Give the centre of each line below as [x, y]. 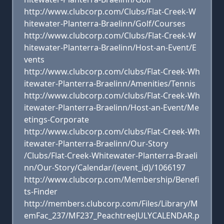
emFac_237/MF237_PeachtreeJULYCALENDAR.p [112, 215]
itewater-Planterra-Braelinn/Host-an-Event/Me [111, 107]
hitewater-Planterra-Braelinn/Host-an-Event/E [110, 47]
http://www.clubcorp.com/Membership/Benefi [112, 179]
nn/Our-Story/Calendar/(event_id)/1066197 [105, 167]
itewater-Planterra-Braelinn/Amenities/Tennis [110, 83]
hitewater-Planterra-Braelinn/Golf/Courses [105, 23]
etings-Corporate [56, 119]
